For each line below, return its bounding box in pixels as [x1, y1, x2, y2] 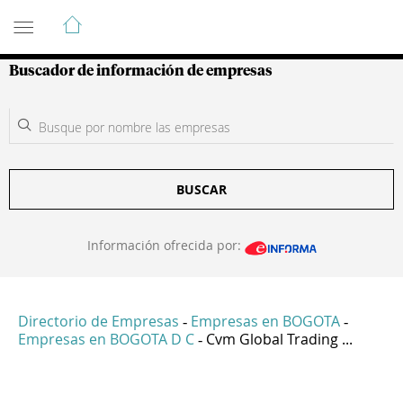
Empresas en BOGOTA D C [18, 329, 194, 350]
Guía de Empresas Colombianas [9, 6, 332, 28]
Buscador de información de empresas [9, 64, 273, 78]
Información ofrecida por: [86, 237, 245, 254]
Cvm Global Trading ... [206, 329, 353, 350]
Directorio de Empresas [18, 311, 179, 332]
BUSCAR [176, 181, 227, 198]
